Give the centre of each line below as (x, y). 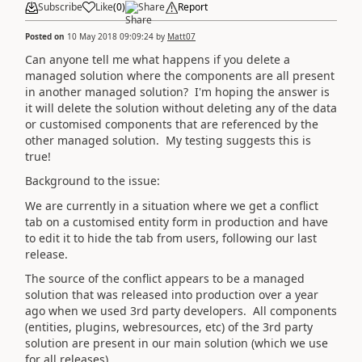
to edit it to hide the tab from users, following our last (171, 238)
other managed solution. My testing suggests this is (168, 140)
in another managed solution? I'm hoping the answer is (177, 91)
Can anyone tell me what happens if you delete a (158, 59)
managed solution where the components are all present (180, 75)
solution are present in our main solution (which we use (177, 343)
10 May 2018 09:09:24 (110, 36)
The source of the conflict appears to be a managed (165, 278)
